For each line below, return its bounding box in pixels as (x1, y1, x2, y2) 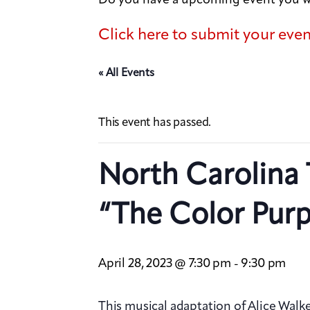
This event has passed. (98, 117, 212, 129)
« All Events (98, 68, 154, 80)
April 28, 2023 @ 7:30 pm (98, 257, 231, 271)
